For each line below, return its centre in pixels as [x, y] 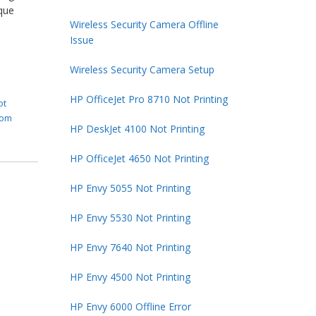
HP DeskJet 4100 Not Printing [137, 128]
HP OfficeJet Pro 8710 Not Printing [148, 99]
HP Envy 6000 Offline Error [130, 306]
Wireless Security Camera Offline [144, 24]
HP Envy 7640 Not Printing [130, 247]
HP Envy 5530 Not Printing [130, 217]
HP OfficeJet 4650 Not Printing [139, 158]
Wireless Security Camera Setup [142, 69]
